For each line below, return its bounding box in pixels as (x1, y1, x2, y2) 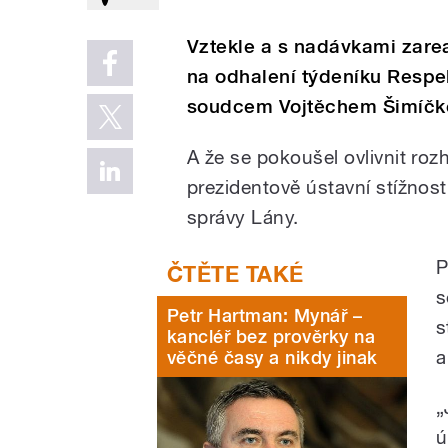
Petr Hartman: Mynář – (167, 304, 363, 326)
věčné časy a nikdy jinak (167, 346, 378, 368)
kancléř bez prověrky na (167, 325, 376, 347)
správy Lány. (187, 205, 299, 228)
